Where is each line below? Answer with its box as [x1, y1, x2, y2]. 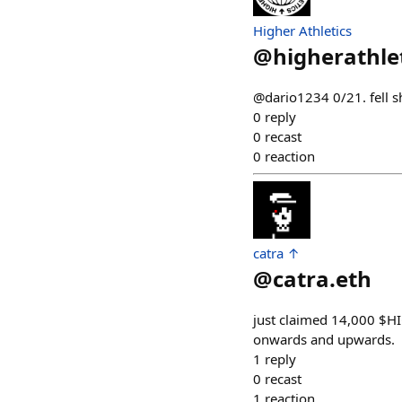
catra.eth [273, 264, 371, 294]
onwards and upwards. [253, 330, 395, 349]
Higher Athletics [253, 22, 352, 40]
